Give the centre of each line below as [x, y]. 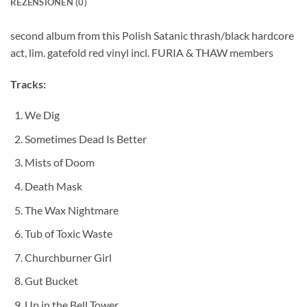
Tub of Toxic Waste [68, 234]
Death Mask [53, 186]
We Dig [42, 115]
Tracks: [28, 84]
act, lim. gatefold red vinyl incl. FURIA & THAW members [142, 52]
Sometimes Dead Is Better [85, 138]
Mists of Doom [59, 162]
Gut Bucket [51, 281]
